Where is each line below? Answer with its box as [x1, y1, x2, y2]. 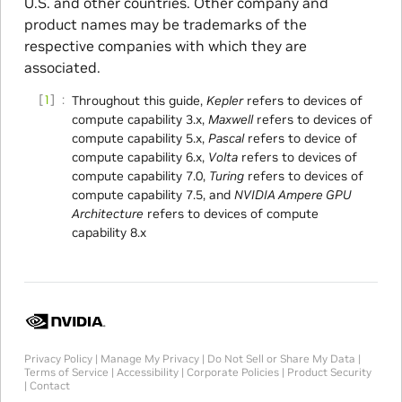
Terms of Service [23, 364, 109, 379]
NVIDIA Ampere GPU [233, 187, 351, 204]
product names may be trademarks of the [23, 15, 307, 34]
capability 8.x [71, 224, 146, 241]
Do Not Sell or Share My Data [206, 351, 355, 365]
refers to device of [243, 130, 357, 147]
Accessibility [116, 364, 179, 379]
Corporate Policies [186, 364, 279, 379]
